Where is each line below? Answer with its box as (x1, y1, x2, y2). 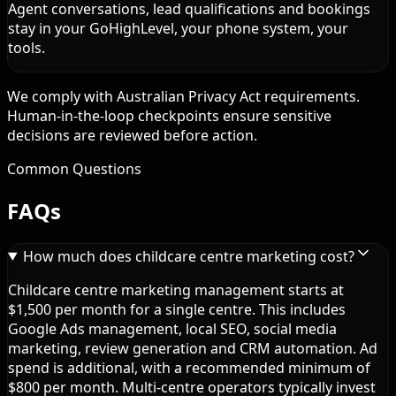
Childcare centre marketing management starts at (8, 279, 344, 300)
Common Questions (7, 158, 141, 179)
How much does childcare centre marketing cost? (22, 246, 354, 266)
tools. (8, 37, 45, 57)
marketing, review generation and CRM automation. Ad (8, 338, 377, 358)
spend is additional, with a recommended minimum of (8, 357, 370, 377)
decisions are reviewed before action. (7, 125, 257, 145)
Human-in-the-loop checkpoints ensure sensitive (7, 105, 331, 126)
